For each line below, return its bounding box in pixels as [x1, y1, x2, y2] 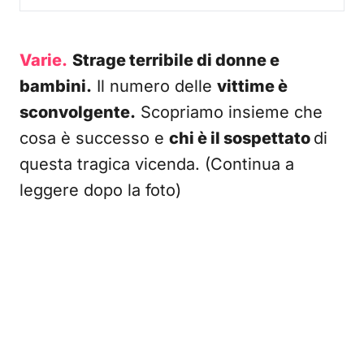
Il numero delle [92, 76, 217, 96]
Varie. [19, 50, 67, 70]
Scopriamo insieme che [136, 102, 323, 122]
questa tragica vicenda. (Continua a [19, 154, 294, 174]
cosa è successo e [19, 128, 169, 148]
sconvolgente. [19, 102, 136, 122]
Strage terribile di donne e [72, 50, 279, 70]
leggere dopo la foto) [19, 180, 181, 200]
